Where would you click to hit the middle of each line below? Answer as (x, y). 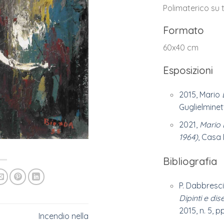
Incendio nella (64, 216)
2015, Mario (199, 95)
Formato (183, 30)
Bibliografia (190, 161)
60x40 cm (181, 48)
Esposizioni (188, 70)
